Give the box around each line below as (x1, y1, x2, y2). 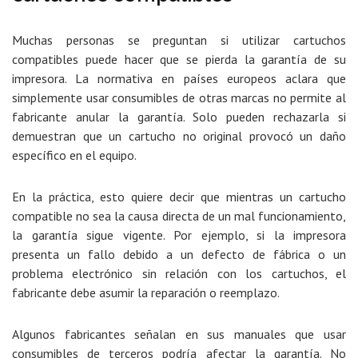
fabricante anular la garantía (12, 109, 183, 125)
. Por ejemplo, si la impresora (162, 227, 346, 244)
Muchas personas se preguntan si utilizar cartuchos (12, 32, 346, 49)
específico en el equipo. (12, 147, 137, 164)
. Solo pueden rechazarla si (182, 109, 347, 125)
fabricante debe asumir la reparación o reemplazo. (12, 284, 280, 301)
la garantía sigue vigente (12, 227, 163, 244)
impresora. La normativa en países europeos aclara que (12, 70, 346, 87)
